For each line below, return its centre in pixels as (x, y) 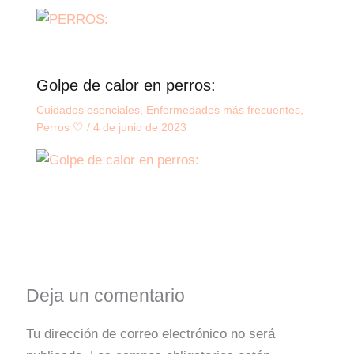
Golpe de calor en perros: (126, 85)
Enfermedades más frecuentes (223, 109)
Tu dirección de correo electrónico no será (151, 333)
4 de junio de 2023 (139, 127)
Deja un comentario (106, 295)
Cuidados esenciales (88, 109)
